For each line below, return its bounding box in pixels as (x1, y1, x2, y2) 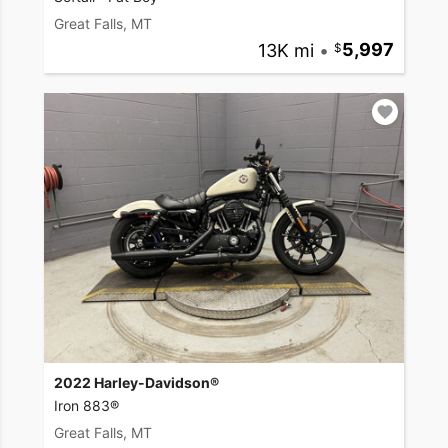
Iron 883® (54, 396, 119, 414)
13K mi (257, 39, 314, 61)
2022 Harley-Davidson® (54, 373, 219, 391)
